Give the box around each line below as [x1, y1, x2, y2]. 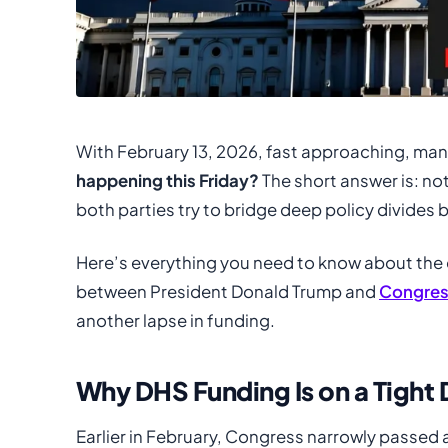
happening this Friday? [76, 169, 259, 191]
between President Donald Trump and [76, 280, 379, 302]
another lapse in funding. [76, 309, 275, 331]
